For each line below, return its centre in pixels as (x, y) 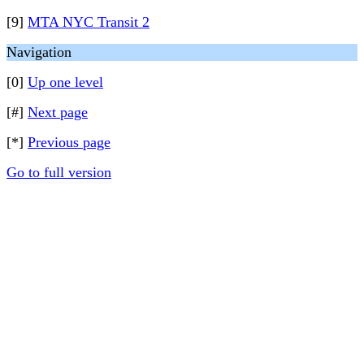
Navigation (39, 52)
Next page (58, 112)
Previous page (69, 142)
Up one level (65, 82)
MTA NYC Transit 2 (89, 22)
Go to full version (59, 172)
